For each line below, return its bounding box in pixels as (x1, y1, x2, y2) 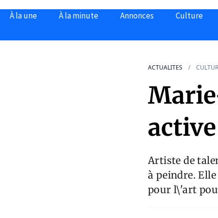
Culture (176, 10, 203, 21)
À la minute (59, 10, 98, 21)
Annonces (120, 10, 154, 21)
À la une (10, 10, 37, 21)
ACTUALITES (148, 63, 182, 72)
